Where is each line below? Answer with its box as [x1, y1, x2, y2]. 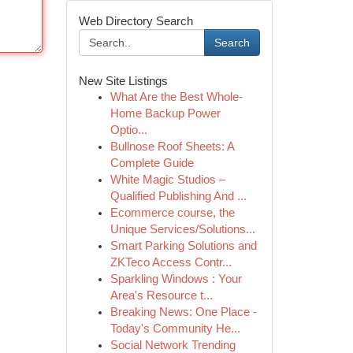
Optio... [110, 124, 147, 136]
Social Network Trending [110, 339, 236, 351]
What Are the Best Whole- [110, 91, 243, 103]
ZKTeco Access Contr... [110, 256, 232, 269]
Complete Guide [110, 157, 194, 169]
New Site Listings [78, 74, 168, 87]
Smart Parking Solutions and [110, 240, 257, 252]
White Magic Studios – [110, 173, 225, 186]
